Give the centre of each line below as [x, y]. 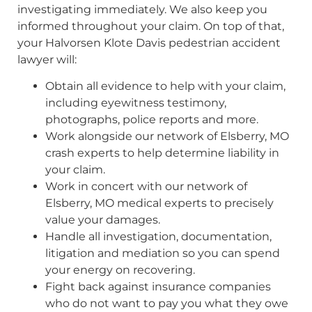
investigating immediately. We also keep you [142, 9]
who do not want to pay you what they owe [167, 304]
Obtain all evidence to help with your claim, [165, 86]
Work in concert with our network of [146, 187]
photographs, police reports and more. [152, 120]
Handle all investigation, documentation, [158, 237]
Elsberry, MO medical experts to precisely [159, 203]
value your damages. [103, 220]
